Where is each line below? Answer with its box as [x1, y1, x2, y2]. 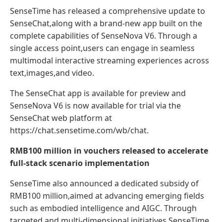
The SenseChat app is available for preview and [10, 87, 186, 99]
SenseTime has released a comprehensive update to [10, 5, 205, 16]
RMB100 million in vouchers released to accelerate [10, 145, 208, 156]
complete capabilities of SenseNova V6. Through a [10, 30, 197, 41]
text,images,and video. [10, 67, 94, 78]
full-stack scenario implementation [10, 157, 150, 168]
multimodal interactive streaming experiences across [10, 55, 209, 66]
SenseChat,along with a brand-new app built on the [10, 17, 202, 29]
